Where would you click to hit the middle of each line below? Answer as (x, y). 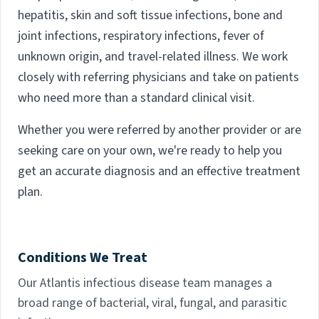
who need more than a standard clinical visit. (136, 98)
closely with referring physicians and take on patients (158, 78)
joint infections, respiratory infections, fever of (141, 36)
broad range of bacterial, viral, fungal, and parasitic (152, 303)
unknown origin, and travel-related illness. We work (153, 57)
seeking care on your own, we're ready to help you (150, 151)
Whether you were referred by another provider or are (159, 130)
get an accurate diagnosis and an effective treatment (159, 172)
